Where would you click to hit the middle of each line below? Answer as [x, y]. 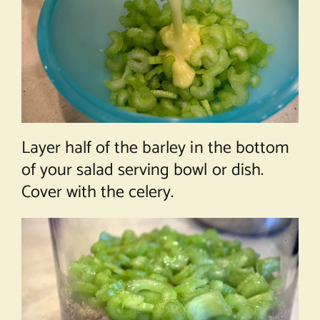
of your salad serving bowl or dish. [142, 171]
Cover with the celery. [97, 193]
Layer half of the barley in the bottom [155, 149]
